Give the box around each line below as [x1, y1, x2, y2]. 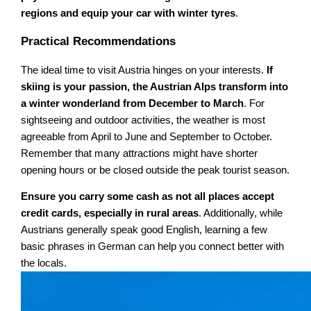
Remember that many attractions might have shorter [21, 147, 258, 159]
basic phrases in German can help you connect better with [21, 241, 285, 253]
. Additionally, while [199, 208, 283, 219]
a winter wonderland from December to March [21, 97, 244, 109]
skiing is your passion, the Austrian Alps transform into [21, 81, 289, 92]
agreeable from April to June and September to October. [21, 131, 273, 142]
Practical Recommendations [21, 34, 176, 48]
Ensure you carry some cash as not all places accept [21, 191, 275, 203]
